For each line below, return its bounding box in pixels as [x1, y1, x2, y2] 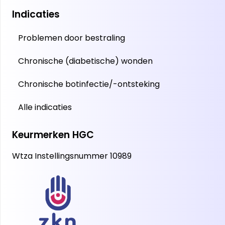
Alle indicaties [18, 101, 72, 113]
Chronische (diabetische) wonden [18, 55, 153, 67]
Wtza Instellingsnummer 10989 [12, 150, 132, 162]
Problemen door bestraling [18, 32, 125, 44]
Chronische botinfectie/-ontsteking [18, 78, 160, 90]
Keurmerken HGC [12, 128, 94, 142]
